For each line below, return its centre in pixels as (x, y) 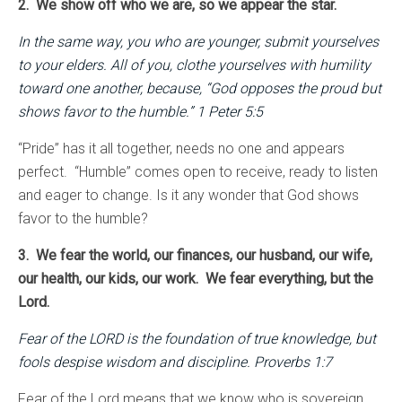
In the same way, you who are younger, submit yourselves (198, 41)
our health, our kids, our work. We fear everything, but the (196, 278)
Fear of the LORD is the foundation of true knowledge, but (197, 338)
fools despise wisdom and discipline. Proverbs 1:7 (175, 362)
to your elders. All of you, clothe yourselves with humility (194, 65)
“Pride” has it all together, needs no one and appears (181, 148)
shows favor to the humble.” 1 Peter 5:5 (144, 111)
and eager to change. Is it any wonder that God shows (188, 195)
